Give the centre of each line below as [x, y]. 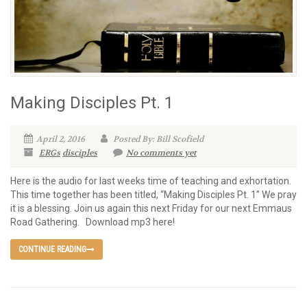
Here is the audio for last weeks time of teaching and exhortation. [151, 181]
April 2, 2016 [61, 139]
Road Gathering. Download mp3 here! [93, 222]
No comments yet [161, 153]
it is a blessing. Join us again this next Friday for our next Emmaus [151, 209]
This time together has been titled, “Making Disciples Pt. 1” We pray [153, 195]
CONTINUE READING [52, 250]
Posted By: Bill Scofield [157, 139]
